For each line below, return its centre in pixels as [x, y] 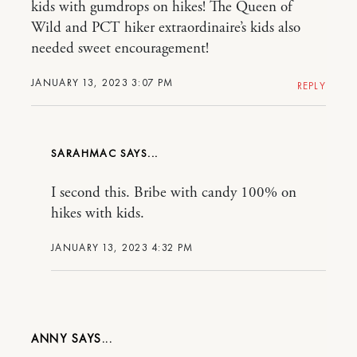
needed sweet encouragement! [120, 49]
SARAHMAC [86, 153]
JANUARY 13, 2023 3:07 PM [102, 82]
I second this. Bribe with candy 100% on [174, 193]
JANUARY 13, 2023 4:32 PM [122, 247]
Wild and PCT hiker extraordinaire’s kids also [166, 28]
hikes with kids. [98, 214]
